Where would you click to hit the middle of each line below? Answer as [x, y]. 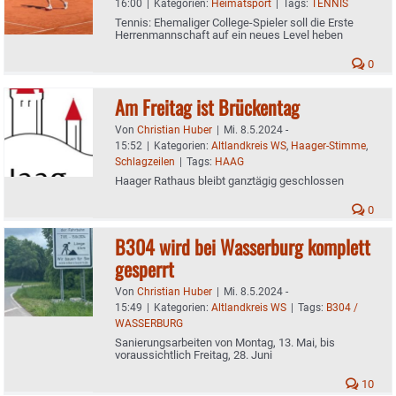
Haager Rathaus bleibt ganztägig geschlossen [229, 180]
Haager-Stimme [328, 145]
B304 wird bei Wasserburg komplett [243, 246]
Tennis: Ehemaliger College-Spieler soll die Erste [234, 22]
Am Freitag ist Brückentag [207, 107]
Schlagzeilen [145, 161]
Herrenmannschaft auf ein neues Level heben [229, 34]
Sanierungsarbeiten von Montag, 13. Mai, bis [225, 342]
